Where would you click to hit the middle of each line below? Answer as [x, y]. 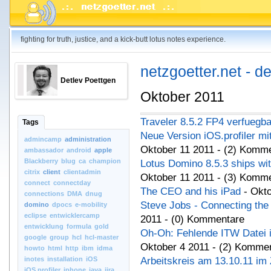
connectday [72, 183]
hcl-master [102, 237]
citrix [32, 172]
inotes [34, 259]
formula [79, 226]
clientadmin [82, 172]
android [79, 150]
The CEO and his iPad [192, 192]
